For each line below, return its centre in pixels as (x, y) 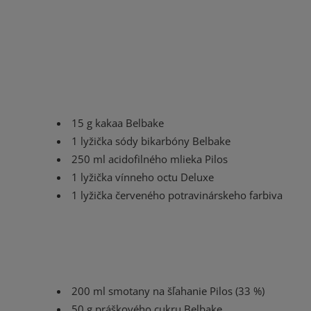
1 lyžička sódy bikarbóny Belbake (151, 141)
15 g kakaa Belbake (117, 123)
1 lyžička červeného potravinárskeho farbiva (177, 195)
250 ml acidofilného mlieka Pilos (149, 159)
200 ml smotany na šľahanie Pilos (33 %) (168, 291)
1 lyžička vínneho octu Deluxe (142, 177)
